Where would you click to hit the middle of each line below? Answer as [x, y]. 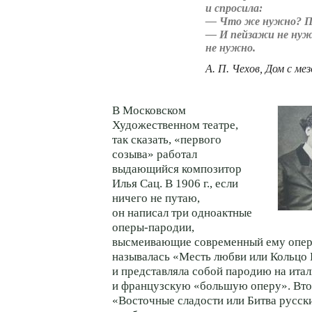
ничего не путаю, [156, 198]
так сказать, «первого [167, 139]
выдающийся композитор [177, 169]
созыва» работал [155, 154]
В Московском [149, 110]
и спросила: [234, 8]
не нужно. [231, 47]
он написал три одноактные [182, 212]
